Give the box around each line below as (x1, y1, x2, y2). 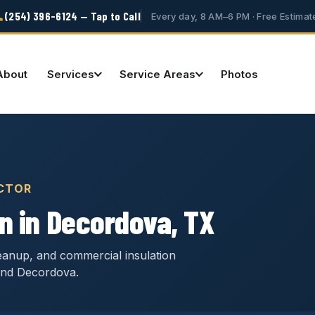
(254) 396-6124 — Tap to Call (4, 9, 141, 22)
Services (46, 67, 94, 81)
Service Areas (119, 67, 195, 81)
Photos (220, 67, 258, 81)
